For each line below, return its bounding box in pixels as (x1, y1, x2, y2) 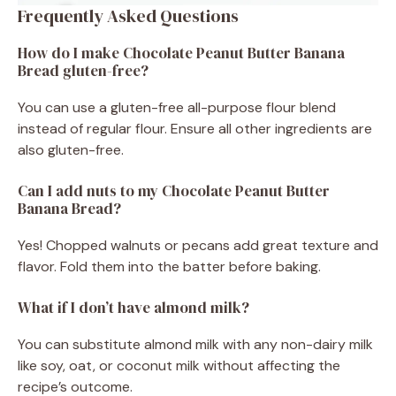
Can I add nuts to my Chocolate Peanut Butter (18, 179, 330, 202)
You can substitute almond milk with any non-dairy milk (18, 334, 373, 354)
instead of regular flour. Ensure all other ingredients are (18, 118, 372, 138)
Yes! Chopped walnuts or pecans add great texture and (18, 235, 378, 255)
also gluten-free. (18, 140, 124, 159)
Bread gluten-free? (18, 59, 148, 81)
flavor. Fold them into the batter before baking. (18, 256, 321, 276)
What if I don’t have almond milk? (18, 296, 249, 318)
